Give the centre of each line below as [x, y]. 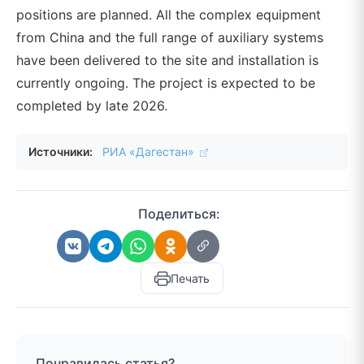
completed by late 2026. [92, 106]
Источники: [61, 152]
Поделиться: [179, 214]
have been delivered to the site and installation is [167, 60]
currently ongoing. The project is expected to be [166, 83]
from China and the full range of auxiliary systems [170, 37]
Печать [190, 278]
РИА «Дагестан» [150, 152]
